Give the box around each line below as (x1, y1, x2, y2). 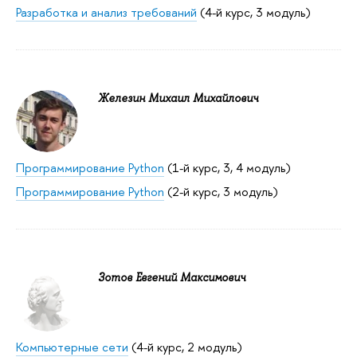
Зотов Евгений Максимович (98, 269, 245, 284)
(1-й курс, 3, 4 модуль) (164, 159, 291, 177)
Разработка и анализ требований (16, 4, 197, 22)
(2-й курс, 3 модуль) (164, 182, 278, 200)
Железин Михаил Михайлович (98, 91, 258, 106)
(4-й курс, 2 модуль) (128, 338, 242, 355)
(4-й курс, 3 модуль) (197, 4, 311, 22)
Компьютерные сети (16, 338, 128, 355)
